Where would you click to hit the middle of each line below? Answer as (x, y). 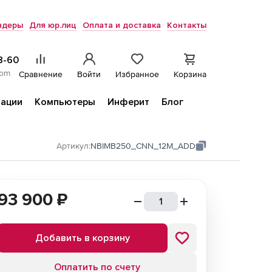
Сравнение (41, 74)
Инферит (128, 102)
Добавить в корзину (83, 238)
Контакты (187, 25)
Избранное (137, 74)
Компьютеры (65, 102)
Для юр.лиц (53, 25)
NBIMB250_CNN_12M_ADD (143, 146)
